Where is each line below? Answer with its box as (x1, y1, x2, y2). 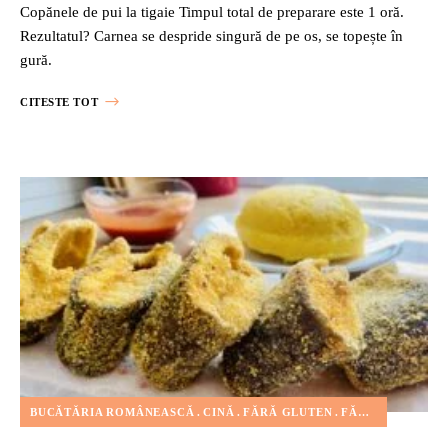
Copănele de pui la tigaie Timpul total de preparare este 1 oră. (20, 3, 404, 20)
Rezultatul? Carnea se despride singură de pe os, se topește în (20, 27, 403, 44)
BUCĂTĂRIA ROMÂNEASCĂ (30, 405, 195, 418)
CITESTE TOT (20, 95, 99, 108)
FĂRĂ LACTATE (341, 405, 359, 418)
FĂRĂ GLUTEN (243, 405, 333, 418)
